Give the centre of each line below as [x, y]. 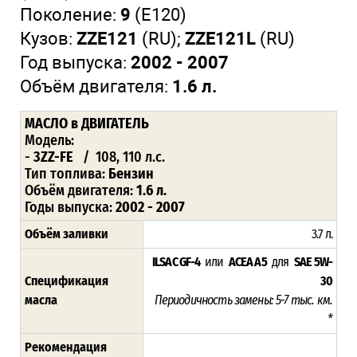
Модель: [51, 140]
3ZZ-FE [58, 157]
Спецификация [67, 280]
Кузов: [48, 38]
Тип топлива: [67, 173]
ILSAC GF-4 [177, 261]
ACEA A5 [247, 261]
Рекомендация [66, 347]
